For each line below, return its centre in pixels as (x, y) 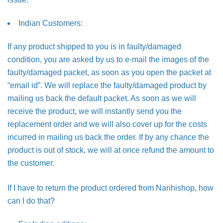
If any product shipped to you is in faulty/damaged (94, 47)
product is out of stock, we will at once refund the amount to (111, 150)
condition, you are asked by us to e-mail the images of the (108, 59)
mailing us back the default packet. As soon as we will (102, 98)
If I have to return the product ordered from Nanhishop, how (111, 188)
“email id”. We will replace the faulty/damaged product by (107, 85)
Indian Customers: (51, 23)
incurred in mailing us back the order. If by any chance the (108, 137)
